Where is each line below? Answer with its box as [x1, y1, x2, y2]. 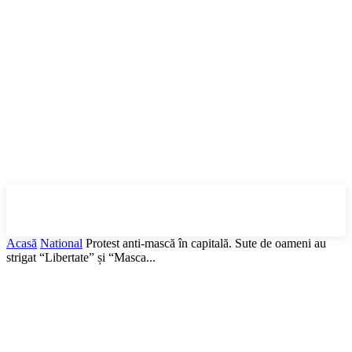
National [40, 236, 82, 250]
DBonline [104, 187, 240, 231]
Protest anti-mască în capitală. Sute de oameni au [86, 236, 326, 250]
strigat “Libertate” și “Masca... [6, 251, 156, 264]
